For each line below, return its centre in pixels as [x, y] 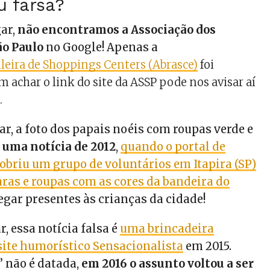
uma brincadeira [167, 228]
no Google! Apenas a [101, 47]
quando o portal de [173, 146]
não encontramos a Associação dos [116, 30]
